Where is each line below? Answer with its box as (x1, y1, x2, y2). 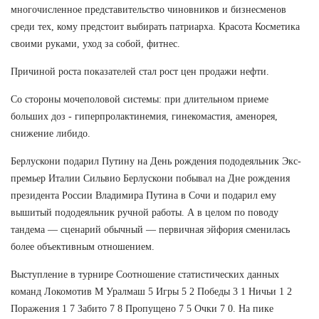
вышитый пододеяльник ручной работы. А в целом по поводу (11, 206, 278, 218)
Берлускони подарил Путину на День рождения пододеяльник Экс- (11, 155, 301, 167)
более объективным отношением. (11, 241, 155, 252)
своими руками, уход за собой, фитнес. (11, 38, 180, 49)
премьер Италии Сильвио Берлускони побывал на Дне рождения (11, 172, 290, 184)
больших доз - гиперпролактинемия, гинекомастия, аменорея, (11, 110, 278, 122)
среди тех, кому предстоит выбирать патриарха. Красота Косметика (11, 21, 300, 32)
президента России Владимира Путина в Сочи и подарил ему (11, 189, 276, 201)
